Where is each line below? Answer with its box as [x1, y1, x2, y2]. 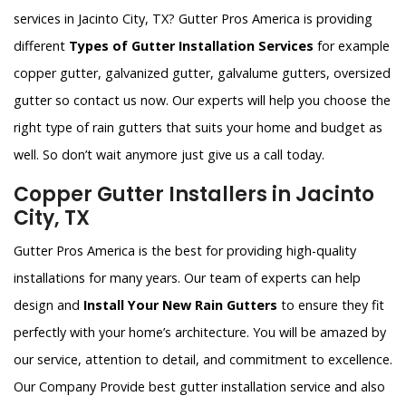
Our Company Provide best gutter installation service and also [14, 378, 385, 396]
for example [314, 37, 390, 55]
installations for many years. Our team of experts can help [14, 269, 361, 287]
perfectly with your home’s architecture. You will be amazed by [14, 324, 386, 342]
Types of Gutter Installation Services [69, 37, 314, 55]
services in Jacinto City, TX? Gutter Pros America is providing [14, 10, 372, 28]
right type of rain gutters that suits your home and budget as [14, 119, 382, 137]
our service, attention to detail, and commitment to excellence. [14, 351, 392, 369]
